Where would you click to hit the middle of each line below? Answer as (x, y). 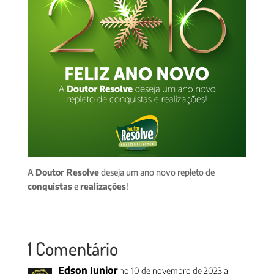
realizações (103, 187)
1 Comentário (72, 249)
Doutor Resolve (67, 172)
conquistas (50, 187)
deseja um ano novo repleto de (157, 172)
